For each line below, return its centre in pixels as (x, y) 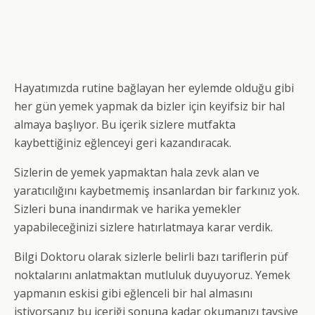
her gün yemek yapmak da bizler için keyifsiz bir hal (149, 107)
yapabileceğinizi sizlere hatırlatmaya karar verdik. (143, 227)
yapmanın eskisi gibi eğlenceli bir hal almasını (133, 294)
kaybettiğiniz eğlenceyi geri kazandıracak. (123, 143)
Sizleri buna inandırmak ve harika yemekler (128, 209)
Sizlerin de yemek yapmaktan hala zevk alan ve (137, 173)
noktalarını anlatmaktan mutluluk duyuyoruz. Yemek (152, 275)
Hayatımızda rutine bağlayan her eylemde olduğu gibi (154, 88)
